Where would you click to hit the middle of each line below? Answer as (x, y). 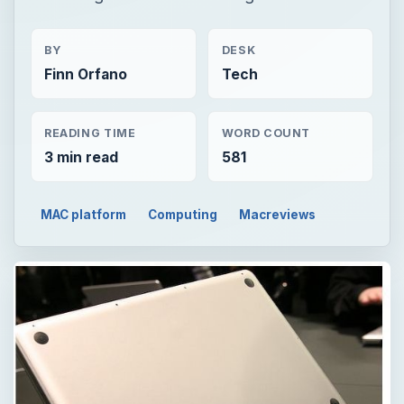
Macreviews (277, 214)
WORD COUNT (266, 133)
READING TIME (90, 133)
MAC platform (84, 214)
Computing (183, 214)
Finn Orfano (85, 75)
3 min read (81, 157)
